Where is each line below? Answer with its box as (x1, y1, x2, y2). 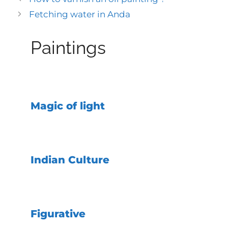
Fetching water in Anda (29, 9, 131, 19)
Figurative (31, 207, 85, 220)
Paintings (31, 37, 106, 58)
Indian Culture (31, 153, 109, 166)
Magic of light (31, 99, 105, 112)
